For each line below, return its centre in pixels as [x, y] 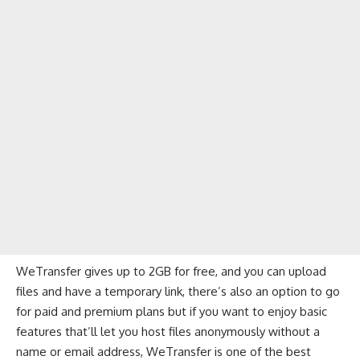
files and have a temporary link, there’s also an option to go [178, 291]
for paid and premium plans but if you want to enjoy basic [172, 311]
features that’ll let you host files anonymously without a [168, 331]
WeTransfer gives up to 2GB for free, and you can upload [171, 271]
